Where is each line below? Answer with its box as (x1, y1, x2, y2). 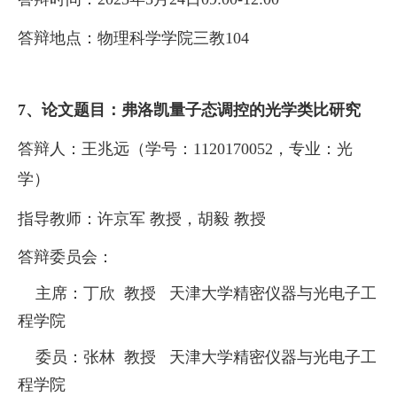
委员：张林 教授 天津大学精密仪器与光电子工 (18, 348, 377, 367)
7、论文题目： (18, 101, 121, 120)
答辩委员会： (18, 248, 113, 267)
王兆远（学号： (82, 140, 193, 159)
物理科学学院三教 (97, 29, 225, 48)
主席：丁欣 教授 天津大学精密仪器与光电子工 (18, 284, 377, 303)
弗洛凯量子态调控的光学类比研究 (121, 101, 361, 120)
